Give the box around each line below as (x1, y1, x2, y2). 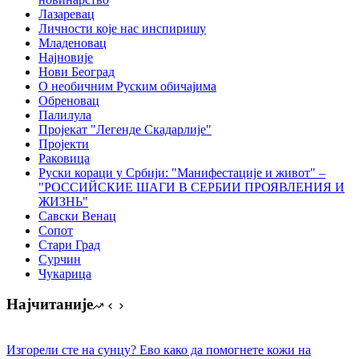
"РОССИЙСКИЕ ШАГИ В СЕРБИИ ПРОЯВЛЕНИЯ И (38, 179, 345, 194)
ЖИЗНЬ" (38, 194, 88, 208)
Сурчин (38, 252, 81, 266)
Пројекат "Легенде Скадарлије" (38, 122, 212, 136)
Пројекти (38, 136, 89, 151)
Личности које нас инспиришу (38, 21, 206, 35)
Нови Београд (38, 64, 115, 79)
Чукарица (38, 266, 91, 280)
